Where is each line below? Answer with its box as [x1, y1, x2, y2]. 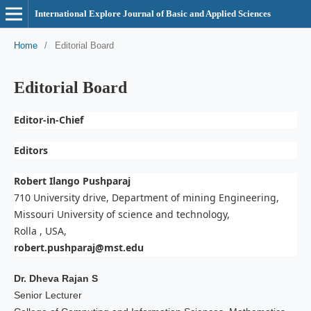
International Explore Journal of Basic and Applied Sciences [34, 8, 271, 19]
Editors [13, 143, 48, 157]
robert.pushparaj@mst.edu [13, 240, 144, 254]
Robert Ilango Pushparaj [13, 174, 131, 187]
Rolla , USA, [13, 224, 67, 237]
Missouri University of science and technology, [13, 207, 230, 221]
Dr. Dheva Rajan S [13, 273, 98, 284]
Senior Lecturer [13, 289, 82, 301]
